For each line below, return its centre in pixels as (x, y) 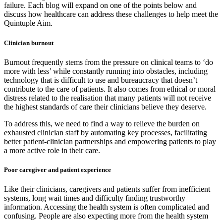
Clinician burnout (29, 43)
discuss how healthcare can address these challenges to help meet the (111, 14)
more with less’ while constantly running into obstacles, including (106, 71)
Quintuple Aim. (28, 23)
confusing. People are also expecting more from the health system (106, 216)
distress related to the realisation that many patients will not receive (108, 98)
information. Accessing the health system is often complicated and (107, 207)
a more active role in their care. (52, 150)
